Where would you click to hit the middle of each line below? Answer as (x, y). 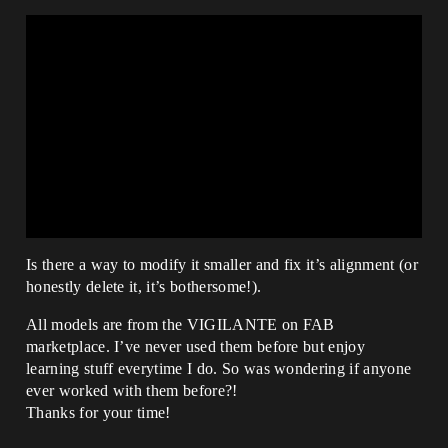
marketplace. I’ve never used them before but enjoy (196, 346)
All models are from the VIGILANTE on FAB (180, 324)
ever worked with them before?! (132, 390)
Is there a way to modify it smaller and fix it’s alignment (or (222, 264)
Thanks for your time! (98, 412)
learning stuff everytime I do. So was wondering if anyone (219, 368)
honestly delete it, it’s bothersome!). (144, 286)
